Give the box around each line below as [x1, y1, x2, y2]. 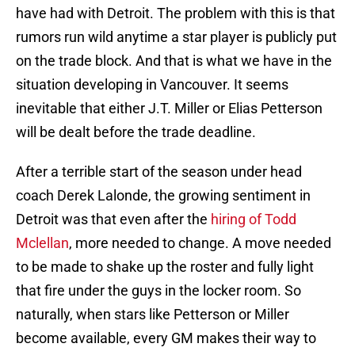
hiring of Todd [211, 211, 296, 228]
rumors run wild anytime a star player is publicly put [16, 29, 337, 46]
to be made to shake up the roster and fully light [16, 258, 314, 276]
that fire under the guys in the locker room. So [16, 282, 301, 300]
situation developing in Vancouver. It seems [16, 76, 288, 94]
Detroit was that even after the [16, 211, 211, 228]
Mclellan [16, 235, 69, 252]
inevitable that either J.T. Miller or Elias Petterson [16, 100, 323, 117]
